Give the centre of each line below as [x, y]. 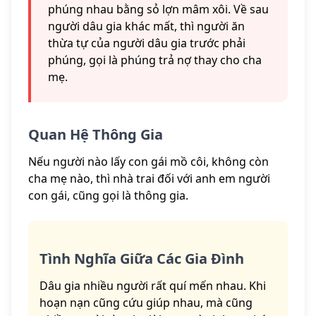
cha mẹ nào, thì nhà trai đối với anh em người [149, 179]
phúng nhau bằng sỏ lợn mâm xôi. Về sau [158, 10]
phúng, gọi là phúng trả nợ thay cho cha [155, 60]
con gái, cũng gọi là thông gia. [108, 196]
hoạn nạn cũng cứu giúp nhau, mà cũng [146, 303]
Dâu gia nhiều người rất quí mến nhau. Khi [153, 286]
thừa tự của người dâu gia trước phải [147, 43]
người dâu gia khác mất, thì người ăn [146, 26]
